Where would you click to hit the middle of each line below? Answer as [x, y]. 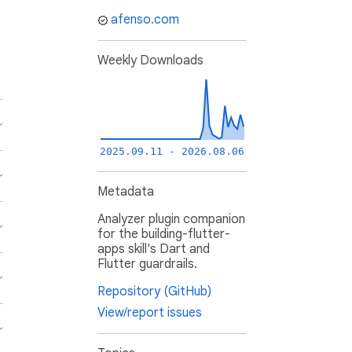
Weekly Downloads [150, 61]
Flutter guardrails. [147, 264]
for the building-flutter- [164, 235]
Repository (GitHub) [154, 292]
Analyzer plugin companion [171, 220]
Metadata [126, 192]
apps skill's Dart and [154, 249]
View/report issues [150, 313]
